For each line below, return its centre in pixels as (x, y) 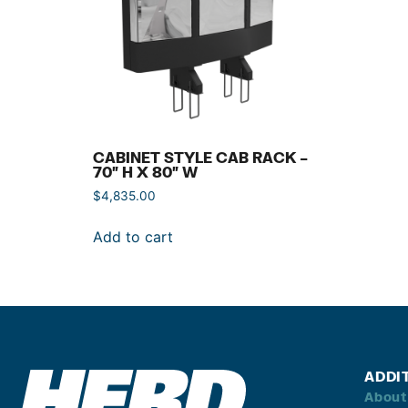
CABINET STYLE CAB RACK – (200, 158)
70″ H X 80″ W (145, 172)
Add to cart (133, 237)
